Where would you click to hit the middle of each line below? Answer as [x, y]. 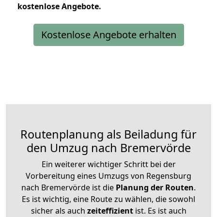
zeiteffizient [110, 210]
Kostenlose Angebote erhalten [108, 34]
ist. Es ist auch [160, 210]
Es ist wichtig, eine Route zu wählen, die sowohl [108, 199]
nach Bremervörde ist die [68, 187]
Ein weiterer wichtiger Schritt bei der [108, 164]
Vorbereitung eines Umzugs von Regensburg [108, 176]
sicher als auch [59, 210]
